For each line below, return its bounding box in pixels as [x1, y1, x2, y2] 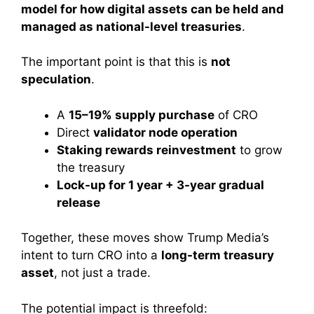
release [57, 195, 100, 210]
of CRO [214, 107, 258, 122]
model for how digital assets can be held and [21, 1, 284, 16]
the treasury [57, 160, 125, 175]
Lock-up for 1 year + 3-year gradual [57, 177, 264, 192]
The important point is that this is [21, 55, 211, 69]
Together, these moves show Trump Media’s [21, 231, 269, 245]
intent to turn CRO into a [21, 248, 161, 263]
